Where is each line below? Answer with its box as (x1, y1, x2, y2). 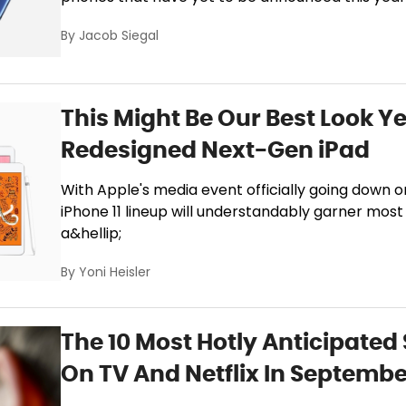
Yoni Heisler (79, 262, 151, 284)
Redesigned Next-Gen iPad (61, 134, 371, 164)
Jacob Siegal (79, 25, 159, 47)
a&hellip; (61, 222, 122, 246)
